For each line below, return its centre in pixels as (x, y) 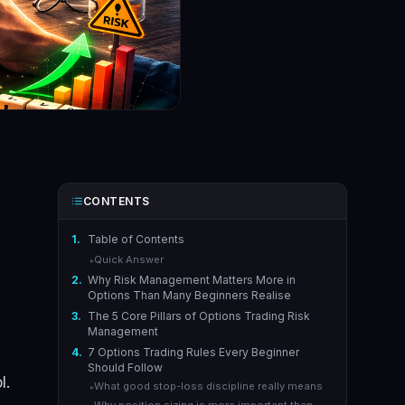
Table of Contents (136, 240)
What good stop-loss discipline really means (208, 386)
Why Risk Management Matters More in (191, 279)
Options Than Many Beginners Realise (189, 295)
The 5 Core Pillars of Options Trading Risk (198, 316)
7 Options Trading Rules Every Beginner (193, 352)
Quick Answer (128, 259)
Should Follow (125, 367)
